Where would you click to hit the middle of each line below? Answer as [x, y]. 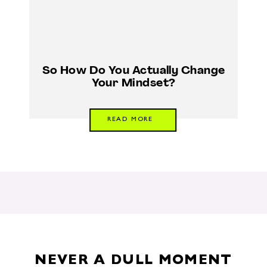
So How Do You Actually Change [133, 71]
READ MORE [130, 120]
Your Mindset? [133, 83]
